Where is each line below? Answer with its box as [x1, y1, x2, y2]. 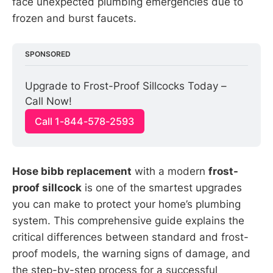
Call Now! [25, 95, 73, 108]
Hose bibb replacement [12, 165, 132, 177]
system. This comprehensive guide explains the [12, 214, 244, 227]
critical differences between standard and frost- [12, 230, 249, 243]
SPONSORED [25, 49, 71, 59]
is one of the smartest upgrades [82, 181, 242, 194]
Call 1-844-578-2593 [35, 115, 135, 128]
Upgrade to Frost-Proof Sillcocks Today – [25, 80, 227, 93]
